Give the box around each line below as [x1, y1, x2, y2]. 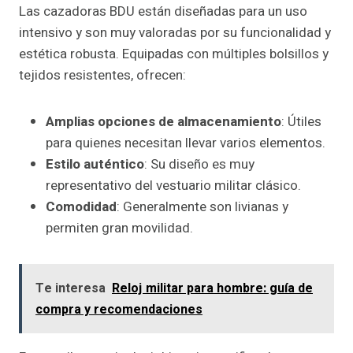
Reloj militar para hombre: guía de [112, 279, 313, 299]
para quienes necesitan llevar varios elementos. [46, 133, 325, 154]
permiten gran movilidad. [46, 218, 193, 239]
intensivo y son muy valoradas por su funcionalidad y [19, 23, 331, 43]
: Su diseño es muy [144, 154, 255, 175]
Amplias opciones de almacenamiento [46, 112, 281, 132]
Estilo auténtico [46, 154, 144, 175]
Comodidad [46, 197, 117, 217]
